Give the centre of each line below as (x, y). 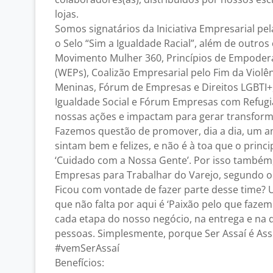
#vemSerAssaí (87, 248)
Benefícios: (80, 263)
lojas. (67, 14)
